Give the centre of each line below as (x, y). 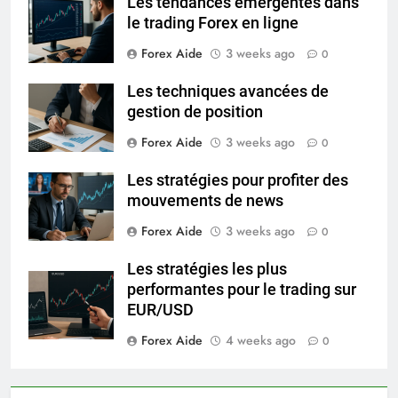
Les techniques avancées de (228, 92)
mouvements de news (205, 201)
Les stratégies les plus (207, 270)
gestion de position (195, 112)
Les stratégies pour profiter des (238, 181)
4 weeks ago (261, 341)
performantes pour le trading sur (242, 290)
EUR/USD (160, 310)
